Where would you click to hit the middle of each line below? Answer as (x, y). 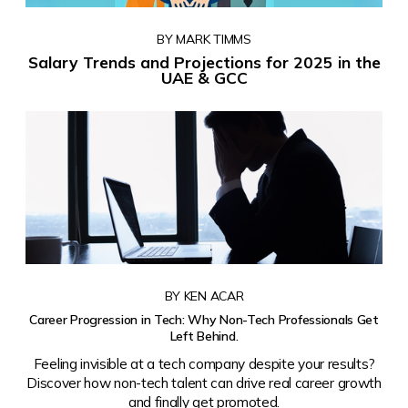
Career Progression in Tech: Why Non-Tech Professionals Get (204, 320)
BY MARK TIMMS (204, 40)
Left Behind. (204, 337)
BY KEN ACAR (204, 296)
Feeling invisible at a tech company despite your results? (204, 363)
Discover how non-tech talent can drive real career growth (204, 382)
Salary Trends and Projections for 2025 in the (204, 62)
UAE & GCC (204, 78)
